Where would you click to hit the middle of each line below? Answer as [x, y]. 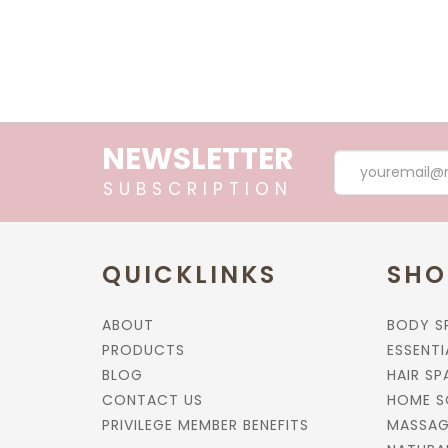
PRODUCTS [143, 350]
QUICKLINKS [189, 274]
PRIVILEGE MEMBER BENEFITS [205, 425]
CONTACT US [152, 400]
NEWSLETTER [198, 159]
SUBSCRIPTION [198, 189]
